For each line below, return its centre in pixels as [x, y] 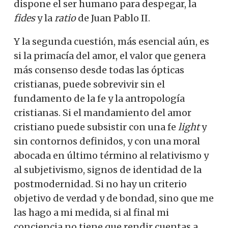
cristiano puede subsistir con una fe [96, 127]
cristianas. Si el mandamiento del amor [103, 112]
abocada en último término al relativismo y [111, 155]
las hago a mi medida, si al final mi [91, 212]
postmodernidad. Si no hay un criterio [100, 184]
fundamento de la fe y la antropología [99, 98]
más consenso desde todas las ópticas [99, 70]
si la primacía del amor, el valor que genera [110, 55]
